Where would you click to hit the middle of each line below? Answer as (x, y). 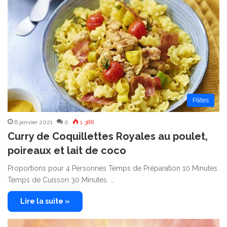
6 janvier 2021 (33, 122)
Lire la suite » (45, 201)
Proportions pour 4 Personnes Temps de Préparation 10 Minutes (112, 168)
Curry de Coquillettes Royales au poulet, (108, 136)
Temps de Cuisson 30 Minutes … (61, 180)
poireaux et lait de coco (67, 150)
